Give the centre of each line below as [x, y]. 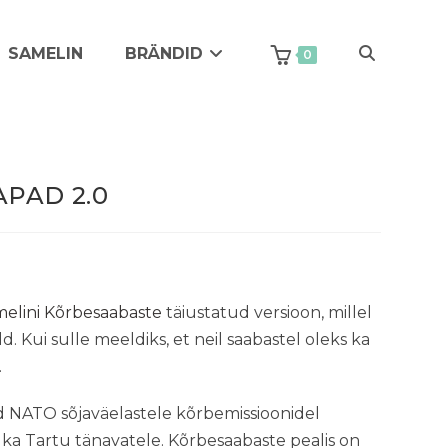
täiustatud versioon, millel [266, 312]
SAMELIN [45, 53]
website [386, 162]
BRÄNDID [163, 53]
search [381, 270]
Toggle [382, 54]
